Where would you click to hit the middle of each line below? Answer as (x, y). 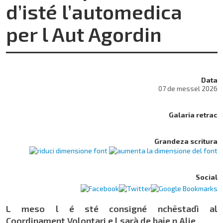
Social (207, 177)
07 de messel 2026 (188, 89)
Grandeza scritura (186, 141)
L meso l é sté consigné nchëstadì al (112, 209)
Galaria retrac (193, 115)
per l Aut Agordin (84, 34)
